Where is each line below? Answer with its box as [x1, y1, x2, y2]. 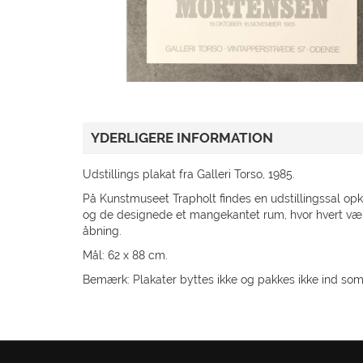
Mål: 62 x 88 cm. [83, 248, 168, 262]
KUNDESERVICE [173, 77, 284, 94]
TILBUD [173, 42, 226, 59]
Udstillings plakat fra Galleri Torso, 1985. [83, 167, 295, 181]
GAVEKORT [173, 7, 250, 24]
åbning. [83, 224, 122, 237]
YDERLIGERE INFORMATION [91, 129, 273, 146]
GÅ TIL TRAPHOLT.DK [173, 112, 318, 129]
